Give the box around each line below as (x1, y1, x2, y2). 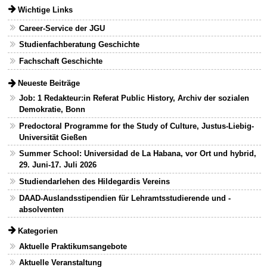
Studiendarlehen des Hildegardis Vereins (18, 176, 170, 186)
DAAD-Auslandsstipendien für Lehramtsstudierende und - (18, 193, 231, 203)
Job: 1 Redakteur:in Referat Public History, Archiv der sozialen (18, 93, 249, 103)
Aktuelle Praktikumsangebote (18, 241, 127, 251)
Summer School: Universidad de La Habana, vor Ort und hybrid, (18, 149, 256, 159)
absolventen (18, 204, 64, 214)
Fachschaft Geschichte (18, 56, 103, 66)
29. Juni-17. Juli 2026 (18, 160, 97, 170)
